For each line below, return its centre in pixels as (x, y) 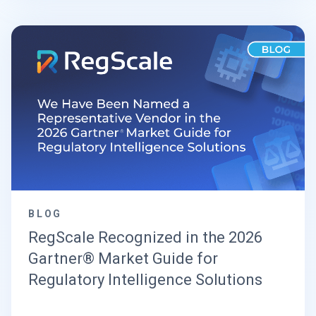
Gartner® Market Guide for (123, 258)
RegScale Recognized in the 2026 (145, 237)
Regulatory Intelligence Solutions (145, 279)
